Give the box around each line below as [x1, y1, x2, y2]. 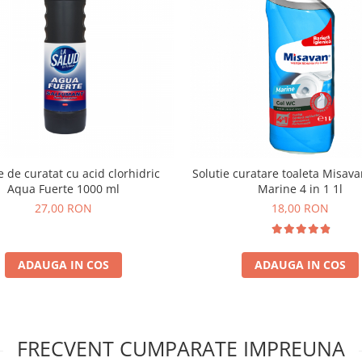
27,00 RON [35, 200, 92, 216]
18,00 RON [271, 200, 329, 216]
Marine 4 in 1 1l [258, 180, 343, 196]
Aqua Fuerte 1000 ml [7, 180, 120, 196]
